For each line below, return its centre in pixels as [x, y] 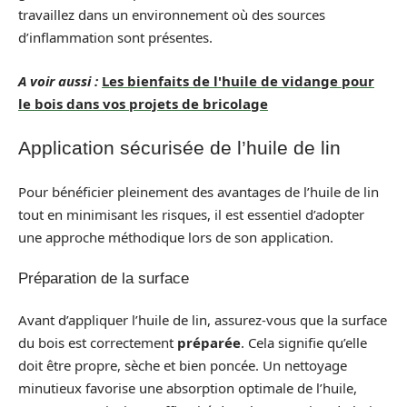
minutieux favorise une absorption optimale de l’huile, [188, 387]
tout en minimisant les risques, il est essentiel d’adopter [191, 214]
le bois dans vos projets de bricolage [143, 103]
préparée [209, 342]
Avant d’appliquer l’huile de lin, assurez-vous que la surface [203, 319]
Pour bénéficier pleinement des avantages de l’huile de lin [199, 191]
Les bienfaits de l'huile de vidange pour [238, 80]
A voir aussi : [58, 80]
